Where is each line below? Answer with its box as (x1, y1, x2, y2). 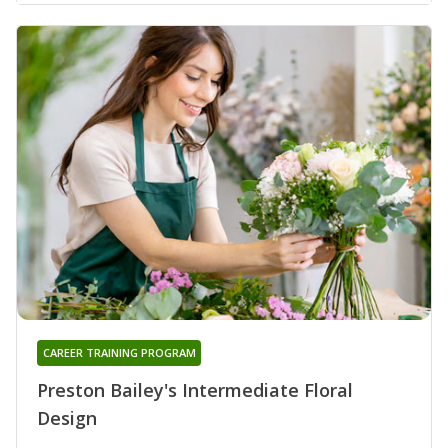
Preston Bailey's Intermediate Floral (37, 377, 353, 402)
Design (37, 405, 97, 430)
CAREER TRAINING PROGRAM (42, 344, 196, 360)
